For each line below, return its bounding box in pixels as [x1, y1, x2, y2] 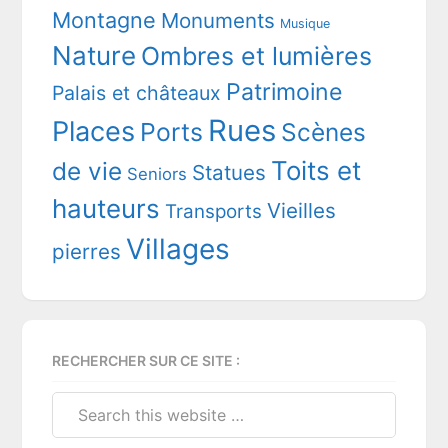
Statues [192, 159, 267, 185]
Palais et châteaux [52, 80, 222, 105]
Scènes [281, 116, 367, 147]
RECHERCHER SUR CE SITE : [52, 351, 241, 369]
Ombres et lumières [141, 40, 373, 71]
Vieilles [267, 197, 337, 223]
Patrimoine [226, 77, 343, 106]
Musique [280, 15, 331, 31]
